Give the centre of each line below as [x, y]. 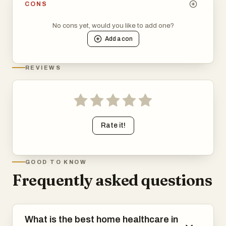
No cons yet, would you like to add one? [113, 25]
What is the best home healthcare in [101, 219]
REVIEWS [43, 67]
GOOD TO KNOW [56, 162]
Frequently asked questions [112, 180]
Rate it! [113, 125]
